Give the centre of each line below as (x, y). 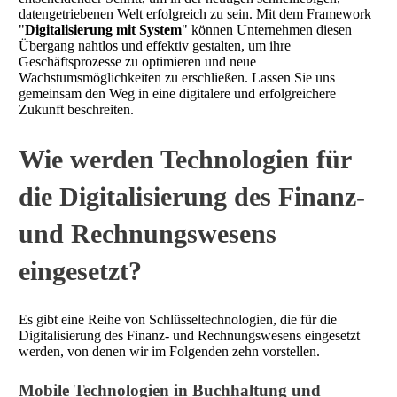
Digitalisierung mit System (103, 30)
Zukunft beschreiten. (76, 110)
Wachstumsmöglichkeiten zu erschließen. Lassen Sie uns (177, 78)
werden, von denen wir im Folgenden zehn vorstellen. (169, 351)
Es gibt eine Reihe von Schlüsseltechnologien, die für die (178, 319)
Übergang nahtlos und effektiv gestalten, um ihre (155, 46)
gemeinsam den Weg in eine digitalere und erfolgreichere (177, 94)
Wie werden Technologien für (185, 160)
